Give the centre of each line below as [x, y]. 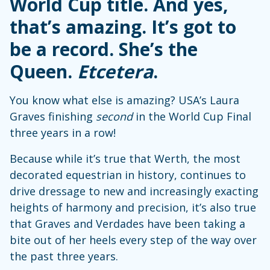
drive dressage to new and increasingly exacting [134, 191]
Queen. [43, 71]
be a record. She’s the [104, 49]
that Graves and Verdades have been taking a [127, 223]
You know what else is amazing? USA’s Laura [124, 100]
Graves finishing [53, 116]
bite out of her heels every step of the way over [133, 240]
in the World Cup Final [192, 116]
